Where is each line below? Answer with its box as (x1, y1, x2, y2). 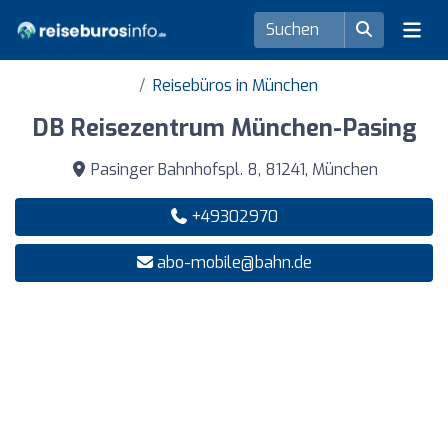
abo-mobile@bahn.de (156, 252, 312, 273)
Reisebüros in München (152, 75, 318, 96)
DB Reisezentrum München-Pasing (31, 112, 417, 144)
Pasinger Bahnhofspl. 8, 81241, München (86, 159, 378, 180)
